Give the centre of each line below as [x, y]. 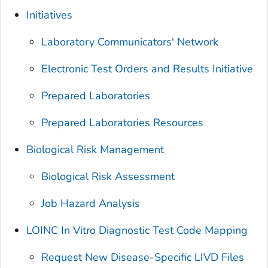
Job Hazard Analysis [91, 204]
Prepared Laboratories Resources [123, 123]
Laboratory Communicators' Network [130, 42]
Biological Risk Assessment [108, 177]
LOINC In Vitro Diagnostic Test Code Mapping [137, 231]
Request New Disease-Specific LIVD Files [143, 258]
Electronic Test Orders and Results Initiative [147, 69]
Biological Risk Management [95, 150]
